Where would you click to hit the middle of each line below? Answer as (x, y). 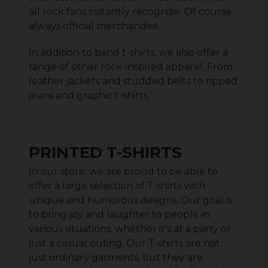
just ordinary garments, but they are (116, 258)
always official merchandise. (95, 26)
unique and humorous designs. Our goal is (130, 200)
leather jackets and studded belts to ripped (133, 81)
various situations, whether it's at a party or (130, 229)
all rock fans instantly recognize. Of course (130, 12)
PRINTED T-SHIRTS (105, 153)
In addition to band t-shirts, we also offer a (128, 52)
